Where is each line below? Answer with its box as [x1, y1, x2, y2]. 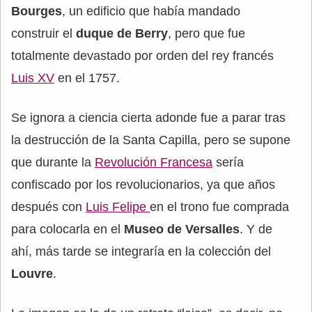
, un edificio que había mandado [62, 3, 240, 18]
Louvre [11, 266, 53, 281]
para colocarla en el [11, 221, 124, 236]
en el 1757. [54, 70, 120, 85]
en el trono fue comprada [150, 199, 289, 214]
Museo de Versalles [124, 221, 240, 236]
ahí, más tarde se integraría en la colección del [11, 244, 271, 258]
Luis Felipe [86, 199, 150, 214]
